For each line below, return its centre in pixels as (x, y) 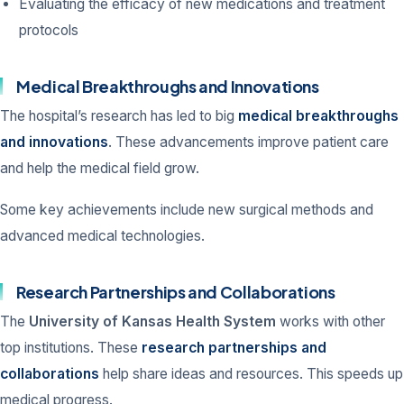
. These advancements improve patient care (248, 142)
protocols (49, 31)
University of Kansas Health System (152, 321)
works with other (331, 321)
